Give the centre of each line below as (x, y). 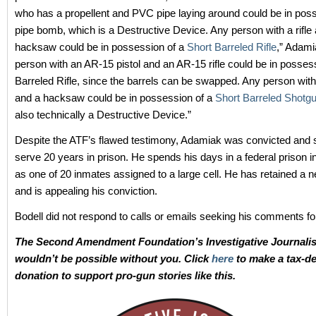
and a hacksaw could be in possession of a (115, 98)
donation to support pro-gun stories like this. (125, 276)
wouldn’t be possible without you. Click (113, 259)
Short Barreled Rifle (232, 47)
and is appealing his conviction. (86, 191)
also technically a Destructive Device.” (103, 115)
